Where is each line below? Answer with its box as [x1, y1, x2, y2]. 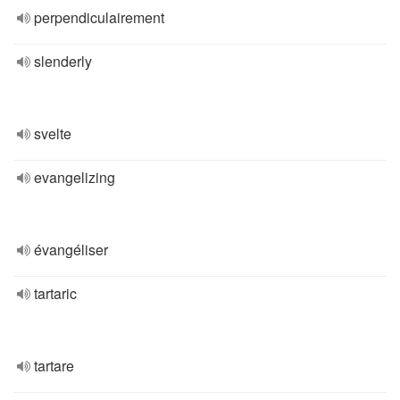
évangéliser [34, 239, 108, 260]
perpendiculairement [34, 7, 164, 28]
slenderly [34, 51, 92, 71]
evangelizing [34, 167, 115, 187]
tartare [34, 355, 74, 376]
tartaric [34, 283, 77, 304]
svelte [34, 123, 71, 144]
